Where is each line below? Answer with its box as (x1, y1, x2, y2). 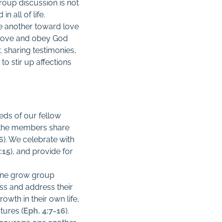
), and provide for (10, 147, 73, 156)
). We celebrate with (3, 135, 75, 144)
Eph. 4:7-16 (23, 206, 66, 216)
